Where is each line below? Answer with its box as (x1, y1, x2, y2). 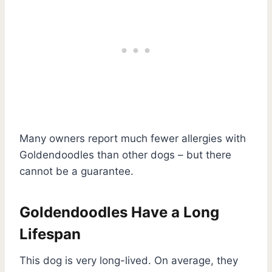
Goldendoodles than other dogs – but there (19, 148, 231, 161)
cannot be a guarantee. (19, 165, 134, 177)
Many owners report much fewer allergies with (19, 132, 246, 144)
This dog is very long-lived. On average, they (19, 254, 238, 267)
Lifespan (19, 225, 81, 243)
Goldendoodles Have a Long (19, 203, 219, 221)
